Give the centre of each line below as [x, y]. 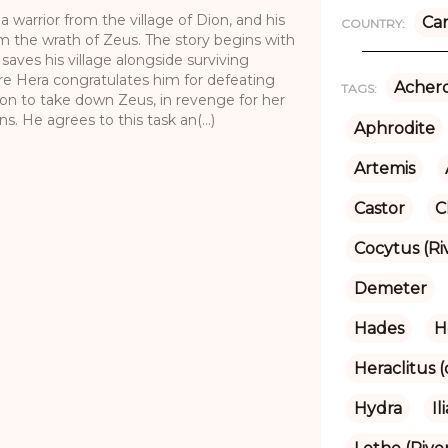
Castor [379, 208]
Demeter [390, 288]
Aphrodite [394, 128]
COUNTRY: [372, 23]
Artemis [384, 168]
